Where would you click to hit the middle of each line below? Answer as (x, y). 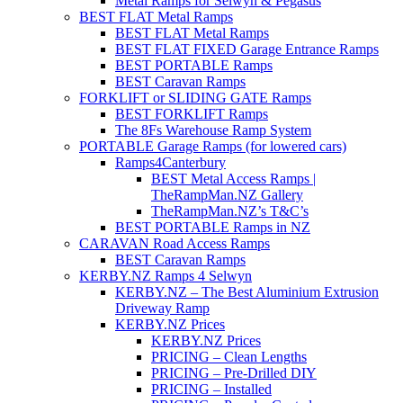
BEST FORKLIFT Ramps (192, 114)
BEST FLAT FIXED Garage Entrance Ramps (247, 49)
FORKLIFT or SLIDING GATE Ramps (195, 98)
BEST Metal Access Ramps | (233, 179)
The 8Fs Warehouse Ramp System (213, 130)
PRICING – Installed (211, 389)
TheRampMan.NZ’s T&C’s (230, 211)
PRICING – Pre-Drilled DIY (234, 373)
